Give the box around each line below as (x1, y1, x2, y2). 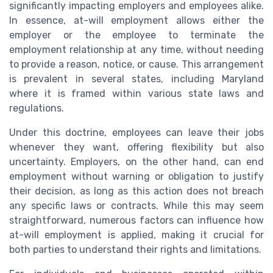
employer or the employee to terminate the (9, 29, 264, 41)
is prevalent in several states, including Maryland (9, 73, 264, 85)
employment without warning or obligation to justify (9, 170, 264, 182)
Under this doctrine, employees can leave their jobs (9, 126, 264, 138)
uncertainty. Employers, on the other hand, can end (9, 155, 264, 168)
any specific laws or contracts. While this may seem (9, 199, 264, 211)
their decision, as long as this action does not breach (9, 185, 264, 197)
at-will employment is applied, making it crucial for (9, 229, 264, 241)
